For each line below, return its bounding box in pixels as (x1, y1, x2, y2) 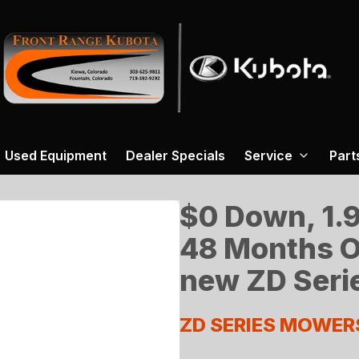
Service (244, 147, 292, 163)
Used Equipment (5, 147, 107, 163)
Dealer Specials (126, 147, 225, 163)
